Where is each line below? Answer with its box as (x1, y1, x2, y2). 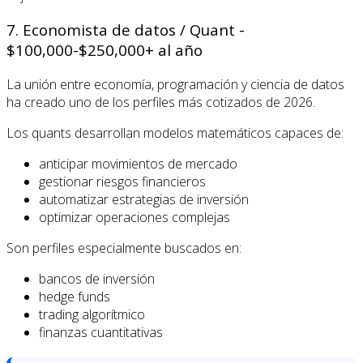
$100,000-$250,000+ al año (6, 40, 203, 61)
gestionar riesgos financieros (39, 172, 206, 190)
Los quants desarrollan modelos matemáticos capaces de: (6, 123, 344, 142)
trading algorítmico (39, 305, 145, 323)
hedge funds (39, 287, 110, 305)
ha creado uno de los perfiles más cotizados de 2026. (6, 92, 315, 111)
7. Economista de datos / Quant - (6, 19, 245, 41)
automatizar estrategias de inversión (39, 190, 249, 208)
